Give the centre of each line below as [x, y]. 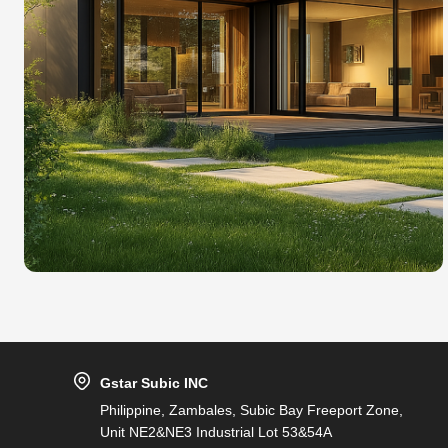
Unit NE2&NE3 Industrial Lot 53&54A [216, 432]
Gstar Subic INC [154, 383]
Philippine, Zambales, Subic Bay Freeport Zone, [251, 410]
